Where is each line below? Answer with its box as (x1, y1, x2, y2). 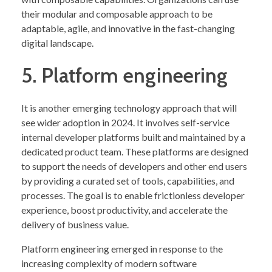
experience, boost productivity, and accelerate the (21, 203, 228, 216)
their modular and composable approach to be (21, 7, 212, 19)
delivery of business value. (21, 218, 129, 230)
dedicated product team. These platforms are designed (21, 145, 248, 157)
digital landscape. (21, 36, 93, 49)
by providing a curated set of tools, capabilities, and (21, 174, 234, 186)
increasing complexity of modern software (21, 257, 197, 269)
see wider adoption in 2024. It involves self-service (21, 116, 229, 128)
